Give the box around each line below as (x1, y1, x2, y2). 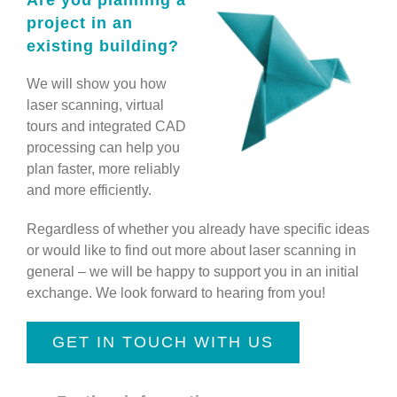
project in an (26, 14, 133, 33)
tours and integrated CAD (26, 119, 186, 135)
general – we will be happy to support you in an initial (26, 264, 359, 280)
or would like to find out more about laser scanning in (26, 243, 356, 259)
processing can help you (26, 140, 180, 156)
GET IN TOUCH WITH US (51, 333, 274, 352)
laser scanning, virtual (26, 97, 164, 113)
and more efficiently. (26, 183, 152, 198)
